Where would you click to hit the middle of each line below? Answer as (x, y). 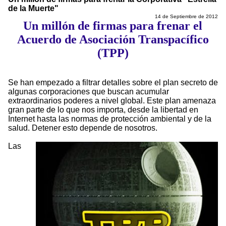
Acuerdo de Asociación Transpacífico (113, 40)
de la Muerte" (33, 9)
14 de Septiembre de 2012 (186, 17)
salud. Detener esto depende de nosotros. (83, 128)
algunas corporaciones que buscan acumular (89, 92)
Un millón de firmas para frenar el (113, 26)
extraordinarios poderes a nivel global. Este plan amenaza (112, 101)
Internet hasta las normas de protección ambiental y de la (110, 119)
